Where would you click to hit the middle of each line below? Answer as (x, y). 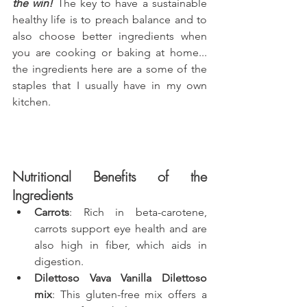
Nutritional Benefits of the (110, 176)
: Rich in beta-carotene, (138, 212)
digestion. (59, 261)
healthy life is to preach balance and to (110, 19)
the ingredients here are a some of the (110, 69)
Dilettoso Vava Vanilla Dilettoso (121, 278)
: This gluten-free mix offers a (130, 294)
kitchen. (32, 101)
